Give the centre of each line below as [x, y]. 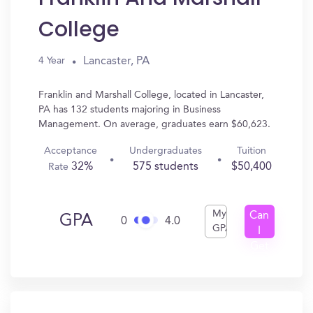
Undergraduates [165, 151]
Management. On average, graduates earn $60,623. [154, 124]
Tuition [251, 151]
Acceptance [70, 151]
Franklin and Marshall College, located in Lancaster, [151, 95]
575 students [165, 167]
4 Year [52, 61]
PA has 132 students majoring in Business [130, 110]
